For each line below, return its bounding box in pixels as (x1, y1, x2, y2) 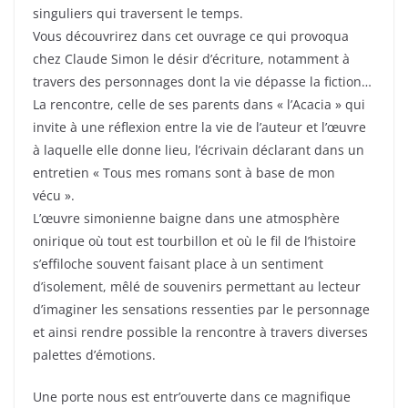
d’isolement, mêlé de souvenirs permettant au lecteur (33, 278, 361, 295)
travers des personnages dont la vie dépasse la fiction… (33, 73, 372, 90)
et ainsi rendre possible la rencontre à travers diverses (33, 323, 368, 341)
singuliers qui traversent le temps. (33, 5, 243, 22)
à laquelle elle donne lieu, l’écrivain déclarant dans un (33, 141, 364, 158)
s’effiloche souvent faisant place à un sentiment (33, 255, 323, 272)
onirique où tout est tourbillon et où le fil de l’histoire (33, 232, 356, 250)
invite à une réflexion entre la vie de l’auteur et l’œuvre (33, 118, 366, 136)
